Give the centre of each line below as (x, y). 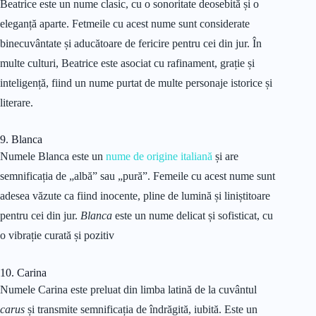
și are (225, 157)
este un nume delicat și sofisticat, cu (193, 216)
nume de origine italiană (159, 157)
